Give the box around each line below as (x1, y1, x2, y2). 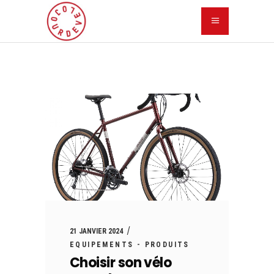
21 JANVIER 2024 (70, 227, 123, 236)
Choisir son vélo (70, 253, 172, 273)
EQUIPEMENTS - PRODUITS (70, 240, 190, 250)
